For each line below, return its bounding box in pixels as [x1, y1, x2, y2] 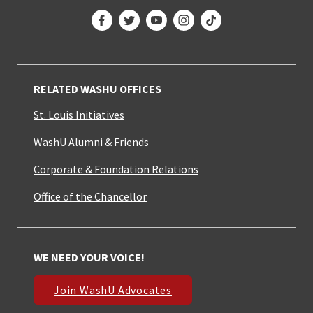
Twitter [129, 3, 166, 17]
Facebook [102, 3, 147, 17]
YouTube [156, 3, 196, 17]
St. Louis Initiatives [34, 107, 124, 122]
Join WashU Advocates [54, 282, 172, 297]
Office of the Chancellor [34, 189, 147, 203]
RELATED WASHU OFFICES [34, 81, 161, 96]
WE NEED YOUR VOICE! [34, 249, 145, 264]
